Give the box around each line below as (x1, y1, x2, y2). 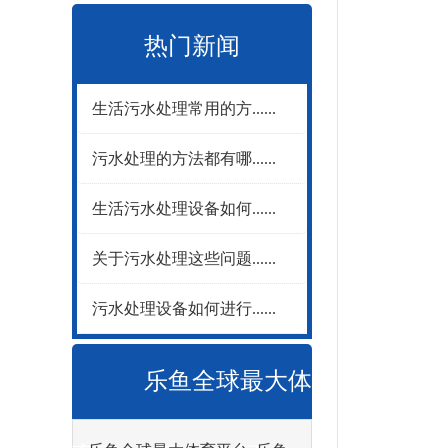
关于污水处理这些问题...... (92, 250, 276, 267)
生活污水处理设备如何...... (92, 200, 276, 217)
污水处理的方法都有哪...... (92, 150, 276, 167)
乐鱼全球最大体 (144, 368, 312, 394)
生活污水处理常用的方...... (92, 100, 276, 117)
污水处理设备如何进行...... (92, 300, 276, 317)
